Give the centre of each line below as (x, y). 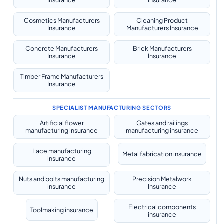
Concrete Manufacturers (62, 48)
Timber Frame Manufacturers (62, 76)
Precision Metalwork (162, 179)
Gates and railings (162, 123)
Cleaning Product (162, 20)
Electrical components (162, 207)
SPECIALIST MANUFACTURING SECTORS (112, 108)
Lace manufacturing (62, 151)
